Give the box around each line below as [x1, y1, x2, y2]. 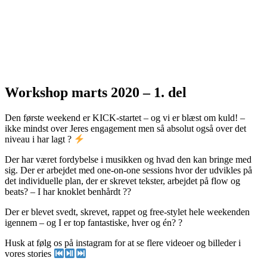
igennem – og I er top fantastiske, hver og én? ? [5, 218, 182, 228]
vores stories [5, 249, 54, 259]
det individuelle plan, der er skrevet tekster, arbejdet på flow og [5, 176, 240, 187]
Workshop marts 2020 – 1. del [5, 84, 187, 100]
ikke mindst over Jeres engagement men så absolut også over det [5, 123, 246, 133]
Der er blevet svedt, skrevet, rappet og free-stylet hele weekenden [5, 207, 250, 218]
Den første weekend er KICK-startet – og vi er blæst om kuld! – [5, 112, 245, 123]
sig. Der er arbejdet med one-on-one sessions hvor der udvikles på [5, 165, 252, 176]
